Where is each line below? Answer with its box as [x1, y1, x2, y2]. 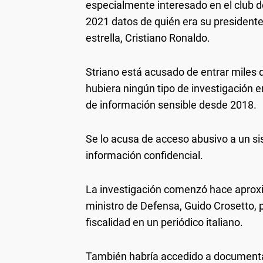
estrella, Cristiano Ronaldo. [86, 32, 210, 44]
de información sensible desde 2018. [86, 99, 257, 111]
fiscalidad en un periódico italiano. [86, 216, 243, 228]
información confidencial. [86, 149, 203, 161]
